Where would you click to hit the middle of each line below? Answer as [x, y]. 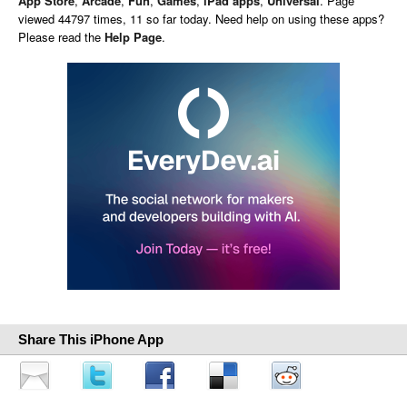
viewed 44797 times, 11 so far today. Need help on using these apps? [201, 19]
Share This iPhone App [91, 339]
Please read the [61, 37]
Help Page [133, 37]
